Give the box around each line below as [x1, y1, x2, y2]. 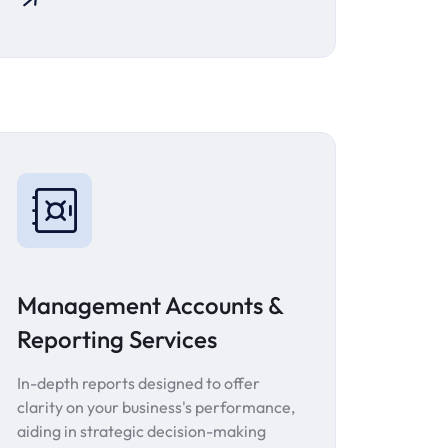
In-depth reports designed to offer [17, 373, 260, 394]
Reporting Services [17, 324, 217, 355]
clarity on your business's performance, [17, 397, 295, 418]
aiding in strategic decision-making [17, 421, 266, 442]
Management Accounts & [17, 290, 283, 321]
